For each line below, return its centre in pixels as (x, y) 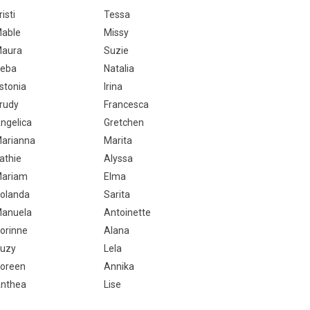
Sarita (117, 194)
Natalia (119, 69)
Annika (119, 266)
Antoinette (127, 212)
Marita (118, 140)
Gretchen (124, 122)
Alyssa (118, 158)
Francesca (126, 104)
